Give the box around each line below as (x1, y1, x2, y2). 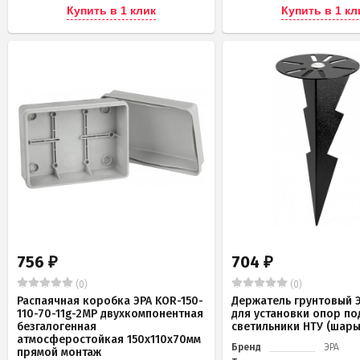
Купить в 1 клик (66, 4, 156, 18)
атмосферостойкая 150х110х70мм (17, 333, 201, 347)
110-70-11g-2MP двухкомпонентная (17, 307, 203, 321)
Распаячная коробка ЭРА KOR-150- (17, 294, 203, 309)
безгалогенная (17, 320, 96, 334)
